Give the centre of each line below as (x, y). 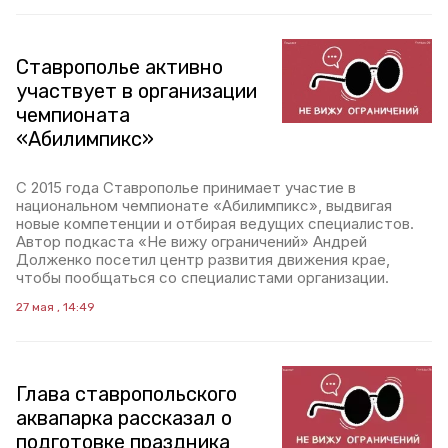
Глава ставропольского (126, 394)
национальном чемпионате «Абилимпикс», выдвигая (204, 205)
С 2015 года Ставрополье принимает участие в (186, 187)
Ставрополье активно (119, 67)
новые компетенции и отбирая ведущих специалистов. (215, 223)
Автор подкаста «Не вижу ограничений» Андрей (191, 241)
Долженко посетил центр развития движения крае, (203, 259)
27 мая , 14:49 (55, 307)
